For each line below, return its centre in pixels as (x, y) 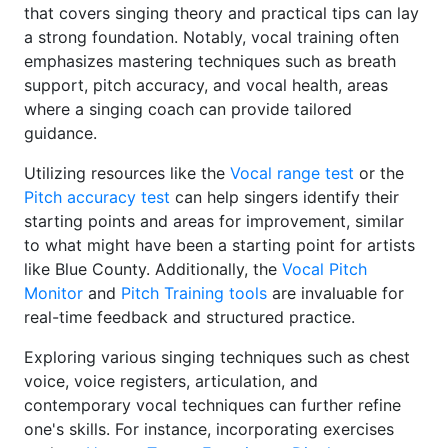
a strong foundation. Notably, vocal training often (211, 37)
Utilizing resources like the (127, 173)
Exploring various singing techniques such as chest (217, 357)
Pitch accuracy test (97, 197)
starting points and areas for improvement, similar (214, 221)
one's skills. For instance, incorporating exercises (209, 429)
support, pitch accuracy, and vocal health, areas (206, 85)
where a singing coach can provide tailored (188, 109)
